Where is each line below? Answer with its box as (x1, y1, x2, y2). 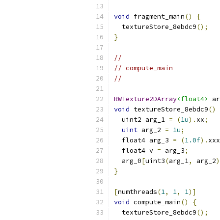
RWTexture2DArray (114, 95, 177, 103)
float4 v (114, 146, 157, 155)
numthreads (118, 188, 157, 196)
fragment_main (130, 12, 185, 21)
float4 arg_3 (114, 136, 173, 144)
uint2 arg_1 (114, 115, 169, 124)
